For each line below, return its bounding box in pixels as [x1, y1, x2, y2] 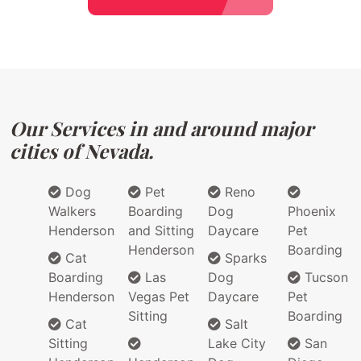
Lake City [208, 335, 266, 352]
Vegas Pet [128, 288, 189, 305]
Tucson [301, 269, 348, 286]
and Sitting [128, 222, 194, 239]
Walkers [48, 203, 96, 220]
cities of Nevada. [10, 138, 153, 164]
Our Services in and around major [10, 115, 313, 142]
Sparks [221, 250, 267, 267]
